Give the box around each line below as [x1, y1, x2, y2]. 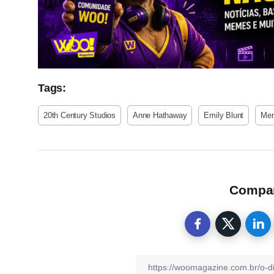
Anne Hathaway [133, 110, 187, 120]
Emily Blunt [204, 110, 244, 120]
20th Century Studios [43, 110, 116, 120]
